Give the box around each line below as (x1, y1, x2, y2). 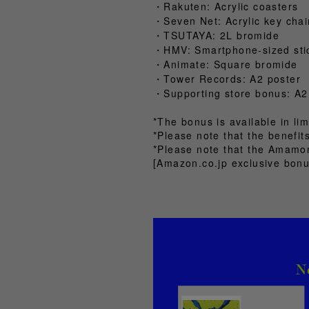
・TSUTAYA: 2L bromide (153, 28, 279, 42)
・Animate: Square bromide (153, 57, 298, 71)
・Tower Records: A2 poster (153, 72, 301, 86)
